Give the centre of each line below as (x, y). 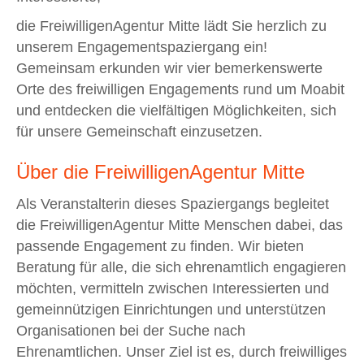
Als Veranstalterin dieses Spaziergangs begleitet (173, 204)
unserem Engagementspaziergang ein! (142, 47)
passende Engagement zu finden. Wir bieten (160, 246)
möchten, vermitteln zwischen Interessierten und (173, 288)
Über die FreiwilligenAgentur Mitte (160, 171)
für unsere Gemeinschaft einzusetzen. (139, 131)
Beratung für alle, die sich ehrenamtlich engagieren (181, 267)
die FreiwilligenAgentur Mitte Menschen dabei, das (180, 225)
